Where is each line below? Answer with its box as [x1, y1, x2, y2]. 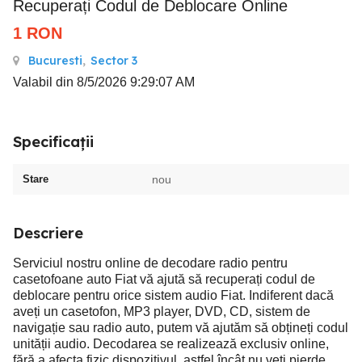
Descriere [13, 224, 83, 242]
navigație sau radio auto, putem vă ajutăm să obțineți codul [13, 321, 348, 335]
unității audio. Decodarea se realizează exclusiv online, [13, 337, 329, 351]
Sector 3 [90, 53, 137, 68]
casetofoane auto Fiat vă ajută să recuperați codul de [13, 272, 315, 286]
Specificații [13, 133, 94, 151]
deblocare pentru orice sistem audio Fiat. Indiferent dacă [13, 288, 334, 302]
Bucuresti [28, 53, 82, 68]
